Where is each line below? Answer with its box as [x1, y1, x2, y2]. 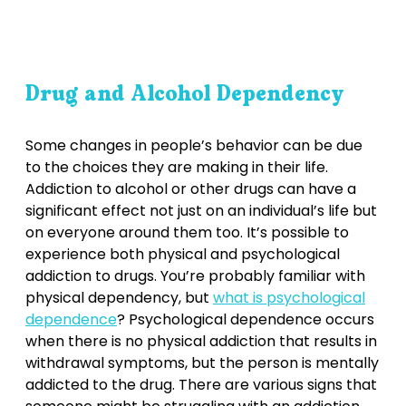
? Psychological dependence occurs [117, 308, 374, 330]
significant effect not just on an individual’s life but [25, 199, 377, 221]
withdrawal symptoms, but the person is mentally [25, 352, 379, 373]
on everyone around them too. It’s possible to [25, 221, 349, 243]
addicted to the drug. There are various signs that [25, 373, 377, 395]
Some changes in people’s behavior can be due [25, 134, 362, 156]
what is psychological [213, 286, 365, 308]
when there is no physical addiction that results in [25, 330, 377, 352]
